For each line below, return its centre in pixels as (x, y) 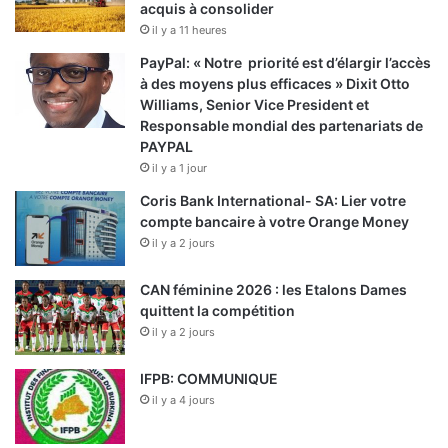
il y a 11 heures (189, 30)
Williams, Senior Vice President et (254, 105)
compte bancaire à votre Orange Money (274, 222)
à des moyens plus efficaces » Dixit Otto (275, 84)
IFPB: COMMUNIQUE (209, 379)
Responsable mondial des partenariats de (281, 126)
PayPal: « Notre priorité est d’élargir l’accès (285, 63)
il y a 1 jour (179, 168)
